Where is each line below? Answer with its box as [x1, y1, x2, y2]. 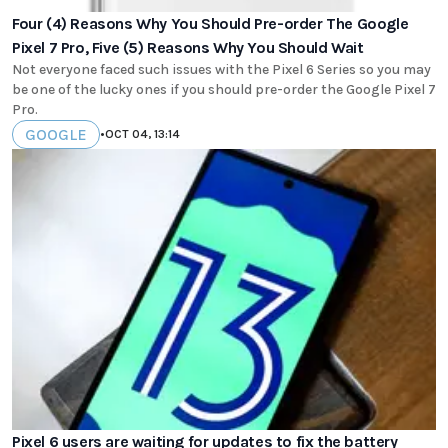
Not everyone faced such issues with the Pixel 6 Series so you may [12, 60, 431, 78]
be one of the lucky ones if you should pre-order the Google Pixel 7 [12, 80, 436, 98]
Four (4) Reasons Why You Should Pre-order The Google [12, 13, 409, 33]
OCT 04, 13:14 [105, 127, 180, 142]
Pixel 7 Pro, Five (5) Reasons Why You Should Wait [12, 37, 364, 57]
